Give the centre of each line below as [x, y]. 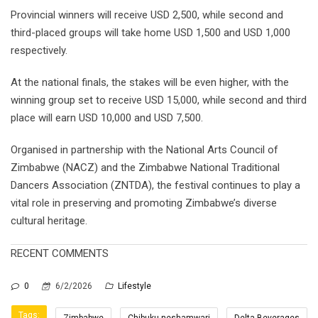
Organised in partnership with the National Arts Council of [144, 149]
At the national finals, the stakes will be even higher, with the [150, 82]
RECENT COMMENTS [60, 253]
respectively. [39, 50]
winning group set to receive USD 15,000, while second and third [159, 100]
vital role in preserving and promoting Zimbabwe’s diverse [144, 203]
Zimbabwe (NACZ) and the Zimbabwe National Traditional [145, 167]
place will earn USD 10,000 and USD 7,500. [107, 117]
